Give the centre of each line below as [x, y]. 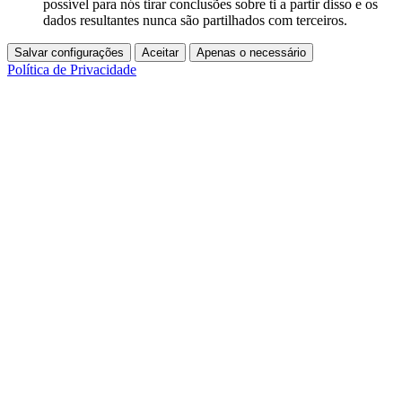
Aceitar [160, 52]
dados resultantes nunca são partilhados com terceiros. [195, 20]
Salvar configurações [69, 52]
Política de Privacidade [72, 69]
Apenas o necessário [251, 52]
